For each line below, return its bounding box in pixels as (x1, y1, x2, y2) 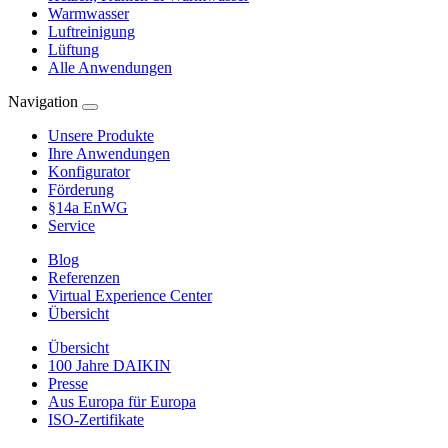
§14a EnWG (48, 199, 128, 216)
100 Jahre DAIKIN (48, 357, 171, 374)
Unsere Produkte (48, 127, 154, 144)
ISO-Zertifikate (48, 411, 144, 428)
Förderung (48, 181, 114, 198)
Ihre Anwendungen (48, 145, 170, 162)
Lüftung (48, 41, 99, 58)
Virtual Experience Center (48, 287, 212, 304)
